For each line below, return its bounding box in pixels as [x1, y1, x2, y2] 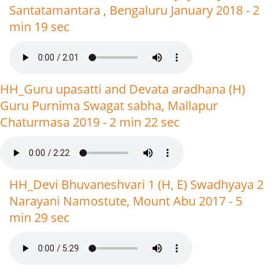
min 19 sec [9, 18, 70, 35]
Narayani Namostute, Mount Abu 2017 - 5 [9, 193, 242, 209]
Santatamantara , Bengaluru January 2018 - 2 [9, 2, 259, 18]
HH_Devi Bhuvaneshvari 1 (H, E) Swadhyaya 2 [9, 176, 264, 193]
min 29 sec [9, 209, 70, 226]
